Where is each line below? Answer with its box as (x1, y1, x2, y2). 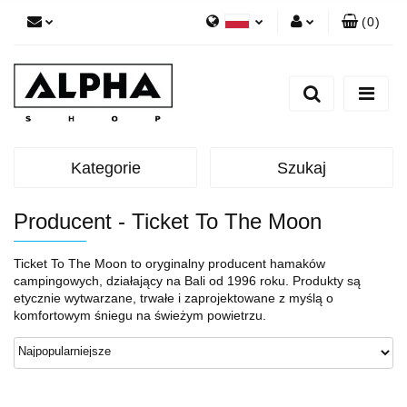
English (194, 90, 240, 104)
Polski (202, 64, 240, 78)
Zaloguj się (252, 64, 314, 78)
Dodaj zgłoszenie (216, 116, 314, 131)
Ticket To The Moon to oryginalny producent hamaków (14, 255, 325, 271)
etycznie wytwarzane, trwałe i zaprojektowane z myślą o (14, 290, 333, 305)
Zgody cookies (231, 143, 314, 157)
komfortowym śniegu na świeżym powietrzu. (14, 307, 266, 323)
